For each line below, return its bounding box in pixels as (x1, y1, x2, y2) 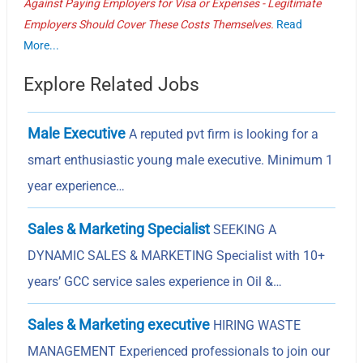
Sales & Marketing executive (28, 315, 211, 333)
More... (23, 38, 60, 52)
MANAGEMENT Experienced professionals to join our (28, 343, 331, 359)
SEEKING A (210, 221, 277, 237)
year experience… (28, 177, 126, 194)
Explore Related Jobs (23, 73, 200, 96)
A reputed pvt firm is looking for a (126, 126, 319, 142)
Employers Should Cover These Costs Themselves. (23, 17, 275, 31)
